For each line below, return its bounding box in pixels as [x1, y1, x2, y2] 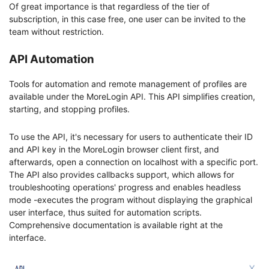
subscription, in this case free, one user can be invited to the [9, 13, 246, 24]
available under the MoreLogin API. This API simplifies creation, [9, 91, 255, 101]
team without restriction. [9, 26, 104, 37]
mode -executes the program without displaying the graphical [9, 194, 252, 205]
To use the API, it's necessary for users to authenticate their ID [9, 131, 253, 142]
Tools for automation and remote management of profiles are [9, 78, 247, 89]
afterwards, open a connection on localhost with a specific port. [9, 156, 258, 167]
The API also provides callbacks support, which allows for [9, 169, 234, 180]
